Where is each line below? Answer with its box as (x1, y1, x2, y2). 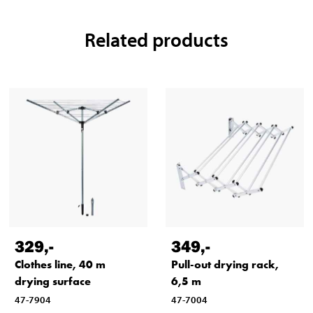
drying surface (14, 273, 91, 289)
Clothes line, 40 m (14, 256, 105, 272)
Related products (85, 27, 228, 52)
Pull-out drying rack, (170, 256, 279, 272)
